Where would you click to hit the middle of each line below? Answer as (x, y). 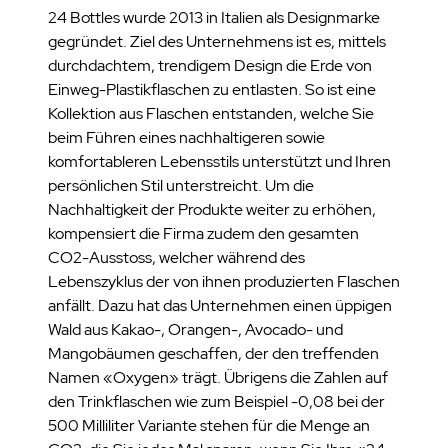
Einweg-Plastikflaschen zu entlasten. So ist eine (212, 89)
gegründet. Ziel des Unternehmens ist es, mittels (217, 41)
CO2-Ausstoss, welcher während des (176, 257)
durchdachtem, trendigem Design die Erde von (210, 65)
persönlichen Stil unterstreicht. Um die (181, 185)
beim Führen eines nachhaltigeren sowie (186, 137)
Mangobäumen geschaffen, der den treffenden (213, 353)
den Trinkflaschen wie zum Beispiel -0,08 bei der (216, 401)
